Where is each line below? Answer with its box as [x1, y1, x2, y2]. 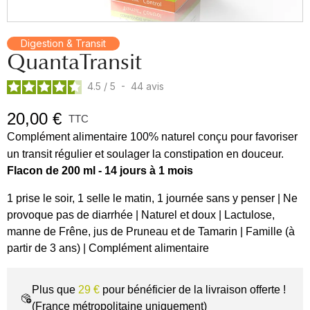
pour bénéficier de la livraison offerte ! [100, 284, 286, 295]
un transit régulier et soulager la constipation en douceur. [7, 148, 284, 160]
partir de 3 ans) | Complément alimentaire [7, 242, 209, 254]
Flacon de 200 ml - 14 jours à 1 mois [7, 165, 196, 176]
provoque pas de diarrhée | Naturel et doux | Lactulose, [7, 209, 275, 221]
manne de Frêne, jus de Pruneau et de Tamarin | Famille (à [7, 226, 295, 237]
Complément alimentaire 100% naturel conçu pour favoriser [7, 131, 298, 143]
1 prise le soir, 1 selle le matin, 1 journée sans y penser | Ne [7, 192, 298, 204]
